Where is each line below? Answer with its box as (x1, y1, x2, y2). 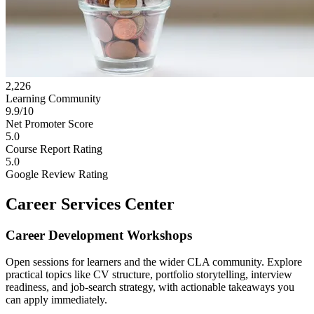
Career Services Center (6, 194, 175, 213)
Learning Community (6, 92, 101, 104)
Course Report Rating (6, 142, 102, 155)
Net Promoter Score (6, 117, 93, 130)
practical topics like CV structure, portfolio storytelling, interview (6, 268, 292, 281)
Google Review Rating (6, 168, 108, 180)
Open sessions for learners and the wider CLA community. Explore (6, 256, 302, 268)
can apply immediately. (6, 294, 107, 306)
